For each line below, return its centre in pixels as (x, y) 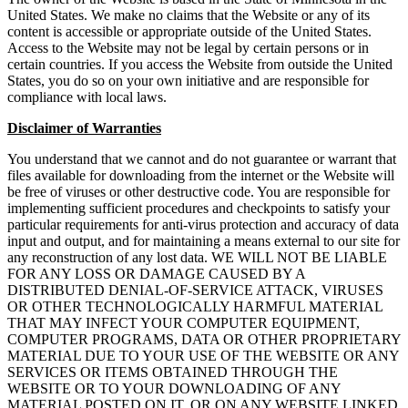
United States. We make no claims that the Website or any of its (189, 15)
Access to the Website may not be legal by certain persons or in (188, 48)
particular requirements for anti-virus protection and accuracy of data (203, 225)
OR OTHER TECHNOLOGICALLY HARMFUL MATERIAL (195, 307)
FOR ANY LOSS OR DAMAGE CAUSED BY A (156, 274)
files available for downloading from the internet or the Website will (201, 176)
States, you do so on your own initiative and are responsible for (188, 81)
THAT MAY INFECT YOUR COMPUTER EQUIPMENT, (184, 323)
